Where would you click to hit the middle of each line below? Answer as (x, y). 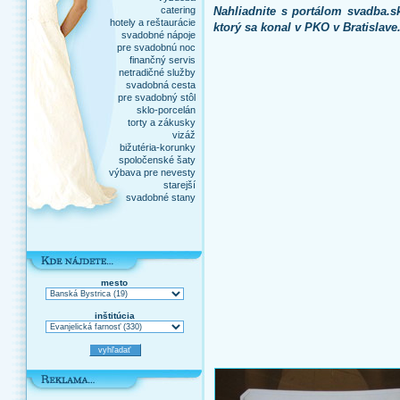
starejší (180, 185)
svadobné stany (161, 197)
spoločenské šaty (158, 160)
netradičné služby (158, 72)
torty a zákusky (162, 122)
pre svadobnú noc (157, 47)
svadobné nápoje (159, 35)
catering (179, 10)
